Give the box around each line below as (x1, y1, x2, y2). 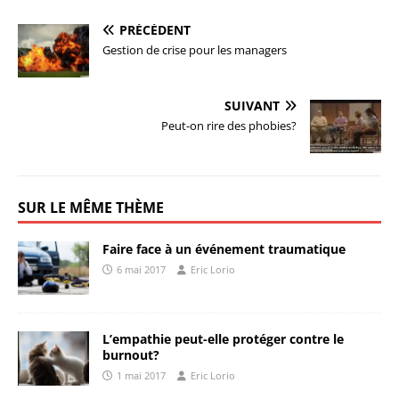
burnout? (102, 346, 159, 364)
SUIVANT (224, 97, 280, 115)
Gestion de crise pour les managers (102, 42, 287, 59)
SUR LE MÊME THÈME (18, 198, 164, 218)
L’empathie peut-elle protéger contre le (102, 330, 344, 348)
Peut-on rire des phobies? (161, 118, 297, 134)
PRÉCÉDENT (119, 21, 191, 39)
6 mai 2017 (117, 263, 166, 277)
